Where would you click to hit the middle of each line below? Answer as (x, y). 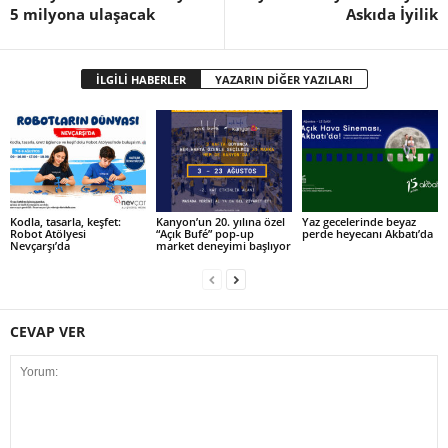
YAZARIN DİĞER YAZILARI (283, 80)
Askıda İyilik (392, 14)
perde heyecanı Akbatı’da (367, 233)
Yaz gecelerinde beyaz (358, 221)
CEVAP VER (47, 331)
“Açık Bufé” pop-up (204, 233)
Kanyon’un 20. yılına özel (220, 221)
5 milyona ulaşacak (82, 14)
